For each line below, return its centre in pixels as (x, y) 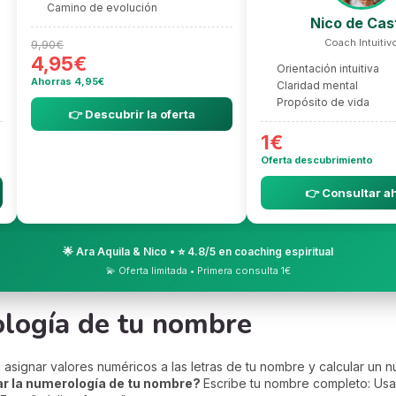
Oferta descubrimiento (317, 160)
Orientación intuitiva (328, 68)
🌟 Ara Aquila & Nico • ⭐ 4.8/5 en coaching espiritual (198, 251)
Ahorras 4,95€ (68, 81)
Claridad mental (317, 85)
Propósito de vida (323, 102)
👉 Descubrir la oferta (132, 114)
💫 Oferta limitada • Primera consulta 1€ (198, 270)
